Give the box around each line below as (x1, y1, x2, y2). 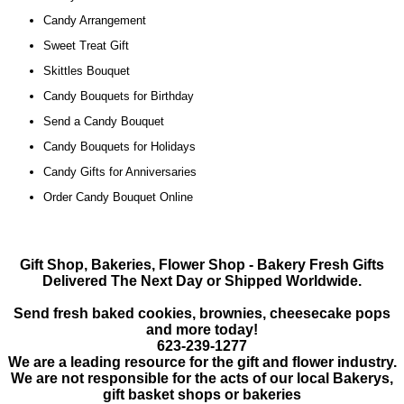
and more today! (146, 322, 258, 338)
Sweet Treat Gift (43, 39, 129, 53)
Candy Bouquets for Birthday (43, 89, 194, 104)
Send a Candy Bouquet (43, 115, 164, 129)
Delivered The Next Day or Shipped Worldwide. (42, 273, 362, 289)
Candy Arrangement (43, 14, 146, 28)
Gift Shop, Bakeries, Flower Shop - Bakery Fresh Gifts (20, 257, 384, 273)
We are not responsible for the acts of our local (11, 371, 333, 387)
